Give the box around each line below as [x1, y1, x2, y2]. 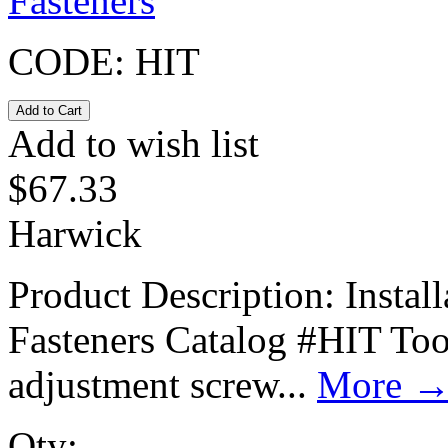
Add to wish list [8, 121, 259, 165]
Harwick [8, 211, 142, 255]
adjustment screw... [8, 362, 317, 406]
